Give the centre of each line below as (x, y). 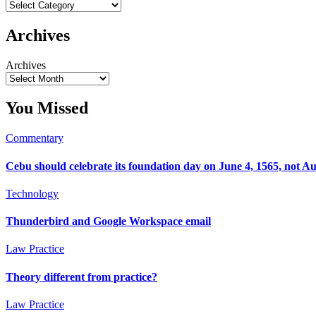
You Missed (47, 108)
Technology (32, 193)
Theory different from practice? (81, 276)
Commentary (35, 138)
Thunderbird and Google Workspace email (108, 221)
